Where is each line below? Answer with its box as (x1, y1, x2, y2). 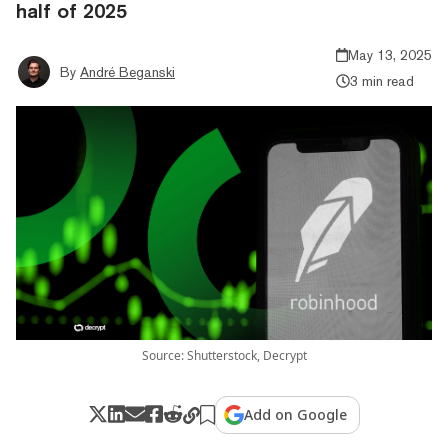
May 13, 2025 (348, 46, 432, 63)
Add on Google (244, 404, 348, 424)
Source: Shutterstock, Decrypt (141, 346, 307, 364)
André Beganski (80, 63, 175, 80)
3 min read (349, 72, 414, 89)
